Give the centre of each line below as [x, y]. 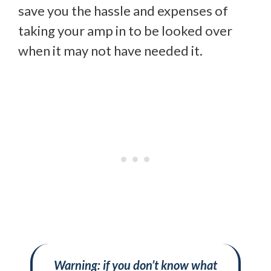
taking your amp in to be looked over [125, 31]
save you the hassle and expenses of [123, 11]
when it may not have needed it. [110, 51]
